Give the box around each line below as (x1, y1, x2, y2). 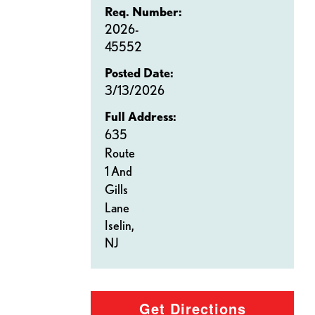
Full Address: (105, 109, 176, 124)
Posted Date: (105, 65, 174, 80)
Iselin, (105, 218, 136, 233)
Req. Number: (105, 4, 182, 19)
